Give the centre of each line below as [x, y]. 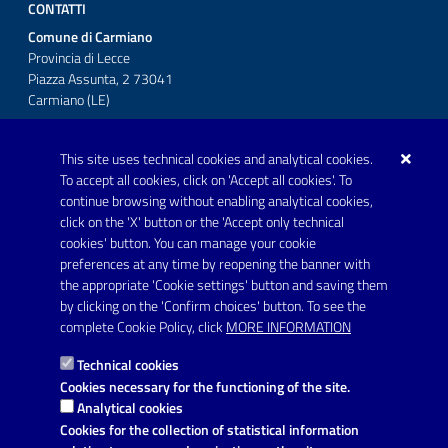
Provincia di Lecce [79, 58]
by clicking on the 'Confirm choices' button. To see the [213, 306]
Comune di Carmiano [90, 37]
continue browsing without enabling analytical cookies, [216, 201]
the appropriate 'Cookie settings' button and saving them [224, 285]
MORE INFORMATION [288, 327]
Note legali [61, 419]
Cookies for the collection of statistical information [209, 429]
